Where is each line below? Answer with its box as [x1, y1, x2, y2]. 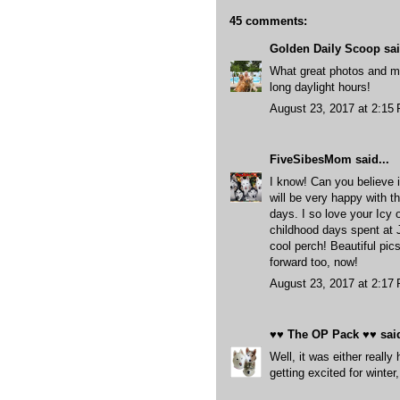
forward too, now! [270, 254, 358, 269]
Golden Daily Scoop [270, 42, 380, 55]
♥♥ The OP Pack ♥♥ [270, 328, 377, 341]
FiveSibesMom [270, 153, 352, 166]
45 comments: [229, 14, 307, 28]
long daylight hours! [270, 79, 371, 94]
